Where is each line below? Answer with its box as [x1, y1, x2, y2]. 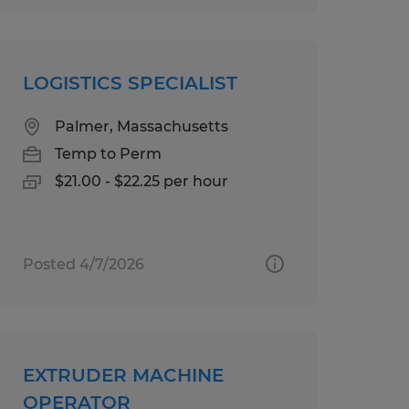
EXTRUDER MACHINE [22, 363, 224, 386]
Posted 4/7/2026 [22, 255, 144, 273]
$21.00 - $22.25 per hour [54, 172, 228, 190]
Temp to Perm [54, 144, 162, 163]
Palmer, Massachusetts [54, 117, 228, 135]
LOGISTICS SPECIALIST [22, 71, 237, 94]
